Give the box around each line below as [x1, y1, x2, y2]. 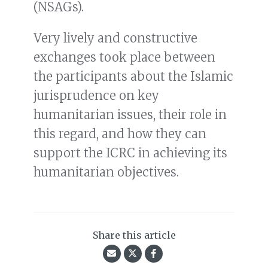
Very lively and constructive [33, 31, 197, 46]
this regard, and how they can [33, 126, 206, 142]
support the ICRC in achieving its [33, 145, 227, 161]
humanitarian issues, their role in [33, 107, 227, 123]
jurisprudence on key [33, 88, 159, 103]
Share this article [92, 229, 176, 242]
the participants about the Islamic [33, 69, 233, 84]
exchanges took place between [33, 50, 215, 65]
